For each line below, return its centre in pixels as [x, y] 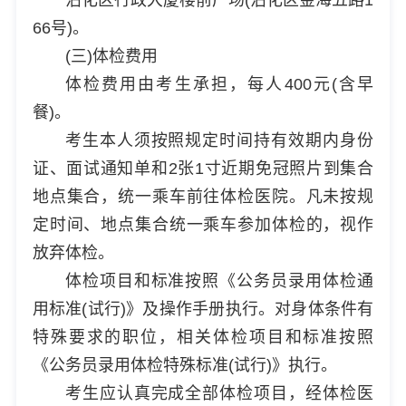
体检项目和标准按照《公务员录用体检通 [219, 280]
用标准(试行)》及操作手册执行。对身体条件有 [203, 309]
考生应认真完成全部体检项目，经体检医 [219, 393]
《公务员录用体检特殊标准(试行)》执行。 [184, 365]
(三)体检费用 [111, 56]
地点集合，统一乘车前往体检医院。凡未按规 [203, 196]
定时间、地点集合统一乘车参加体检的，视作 [203, 224]
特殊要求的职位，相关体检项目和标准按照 [203, 337]
